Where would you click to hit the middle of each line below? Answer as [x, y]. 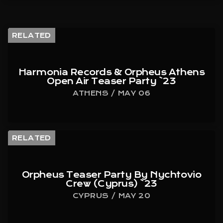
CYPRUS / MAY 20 [111, 196]
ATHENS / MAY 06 [111, 93]
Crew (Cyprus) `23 [111, 184]
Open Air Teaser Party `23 [111, 81]
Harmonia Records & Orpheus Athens [111, 72]
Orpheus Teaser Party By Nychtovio [111, 175]
